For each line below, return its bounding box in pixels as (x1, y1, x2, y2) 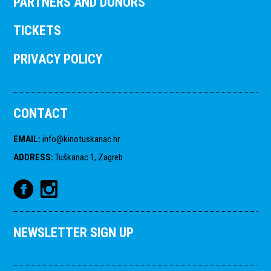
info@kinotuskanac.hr (42, 134, 120, 145)
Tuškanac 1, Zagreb (55, 152, 123, 163)
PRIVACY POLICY (13, 51, 103, 67)
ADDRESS (13, 152, 51, 163)
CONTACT (13, 106, 68, 121)
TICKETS (13, 23, 62, 38)
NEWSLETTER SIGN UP (13, 225, 134, 240)
